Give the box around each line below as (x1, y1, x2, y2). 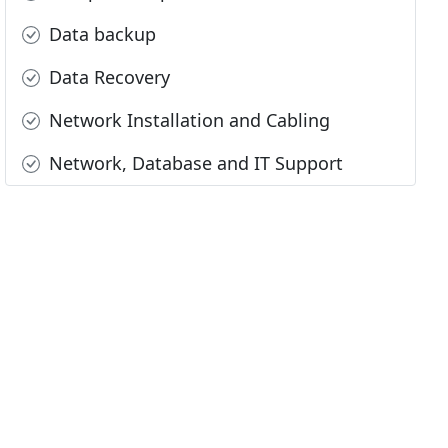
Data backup (44, 22, 157, 47)
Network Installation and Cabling (44, 108, 331, 133)
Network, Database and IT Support (44, 151, 344, 176)
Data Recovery (44, 65, 171, 90)
